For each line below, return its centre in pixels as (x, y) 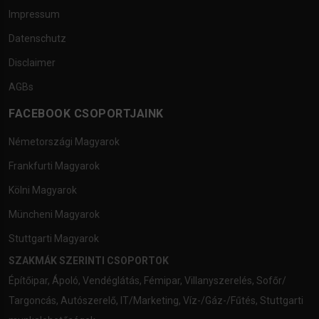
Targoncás (32, 301)
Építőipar (28, 281)
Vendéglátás (111, 281)
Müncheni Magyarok (54, 215)
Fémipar (162, 281)
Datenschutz (37, 39)
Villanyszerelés (218, 281)
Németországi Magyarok (64, 142)
